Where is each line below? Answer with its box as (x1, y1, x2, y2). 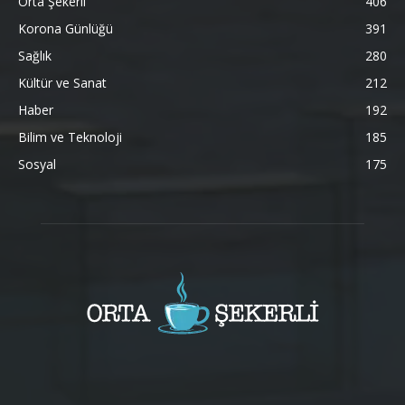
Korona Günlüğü (18, 19, 113, 37)
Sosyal (18, 155, 56, 173)
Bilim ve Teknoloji (18, 127, 122, 146)
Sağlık (18, 46, 52, 64)
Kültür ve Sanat (18, 73, 107, 91)
